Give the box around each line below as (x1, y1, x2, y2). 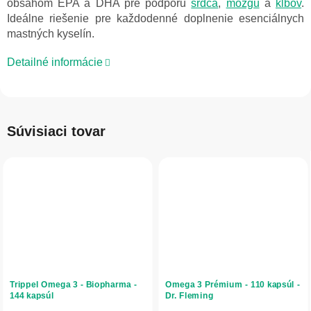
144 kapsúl (10, 290, 54, 301)
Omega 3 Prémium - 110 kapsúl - (165, 279, 300, 289)
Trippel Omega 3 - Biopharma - (10, 279, 137, 289)
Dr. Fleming (165, 290, 214, 301)
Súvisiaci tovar (7, 124, 106, 140)
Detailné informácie (7, 56, 103, 69)
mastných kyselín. (7, 28, 94, 40)
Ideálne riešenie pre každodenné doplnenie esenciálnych (7, 12, 304, 25)
